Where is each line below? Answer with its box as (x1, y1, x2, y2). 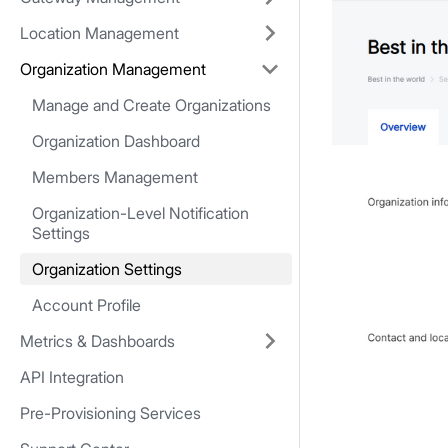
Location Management (20, 23, 179, 43)
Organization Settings (32, 259, 182, 279)
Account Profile (32, 295, 141, 315)
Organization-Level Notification (32, 203, 249, 223)
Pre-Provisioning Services (20, 403, 201, 423)
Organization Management (20, 59, 206, 79)
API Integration (20, 367, 124, 387)
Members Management (32, 167, 198, 187)
